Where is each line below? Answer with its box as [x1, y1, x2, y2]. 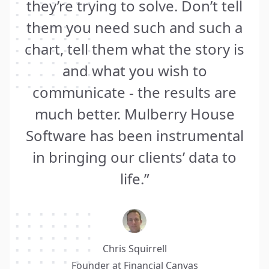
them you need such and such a [26, 17, 243, 37]
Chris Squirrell [102, 241, 167, 255]
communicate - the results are [32, 82, 237, 102]
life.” [119, 168, 150, 189]
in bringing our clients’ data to [32, 147, 237, 167]
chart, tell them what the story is [25, 38, 244, 59]
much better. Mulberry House [34, 103, 235, 124]
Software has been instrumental [25, 125, 244, 145]
